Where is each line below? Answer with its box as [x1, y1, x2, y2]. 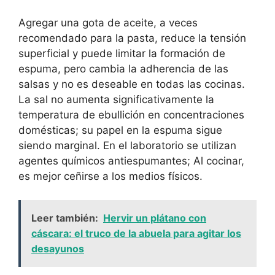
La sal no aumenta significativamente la [18, 93, 214, 106]
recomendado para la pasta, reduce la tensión [18, 32, 246, 45]
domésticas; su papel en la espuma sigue [18, 124, 222, 137]
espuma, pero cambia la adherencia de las [18, 63, 228, 76]
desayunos [31, 242, 84, 255]
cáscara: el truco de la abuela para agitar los [31, 227, 241, 239]
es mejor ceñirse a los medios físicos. [18, 170, 203, 183]
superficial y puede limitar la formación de [18, 47, 225, 60]
